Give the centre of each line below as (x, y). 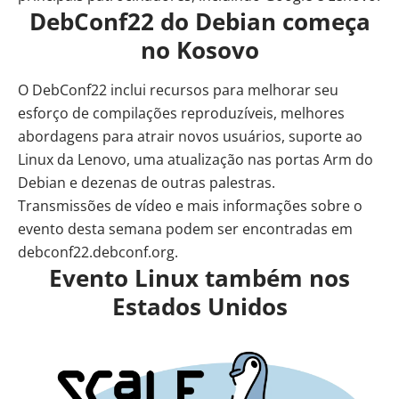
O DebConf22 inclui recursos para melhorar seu (178, 90)
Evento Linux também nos (199, 278)
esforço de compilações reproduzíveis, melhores (181, 114)
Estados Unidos (199, 307)
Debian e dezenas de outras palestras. (147, 183)
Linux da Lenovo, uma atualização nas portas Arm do (195, 160)
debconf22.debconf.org (96, 252)
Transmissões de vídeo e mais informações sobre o (190, 206)
